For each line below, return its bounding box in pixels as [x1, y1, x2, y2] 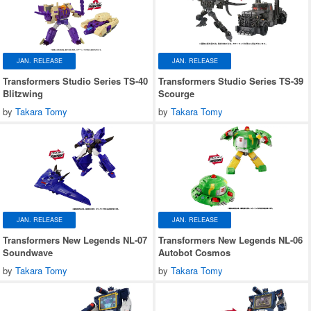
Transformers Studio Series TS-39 [158, 74, 303, 87]
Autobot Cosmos [158, 245, 230, 259]
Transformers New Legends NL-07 [3, 233, 147, 246]
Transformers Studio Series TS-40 [3, 74, 148, 87]
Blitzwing [3, 86, 43, 100]
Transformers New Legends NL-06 [158, 233, 303, 246]
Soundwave [3, 245, 53, 259]
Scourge [158, 86, 194, 100]
